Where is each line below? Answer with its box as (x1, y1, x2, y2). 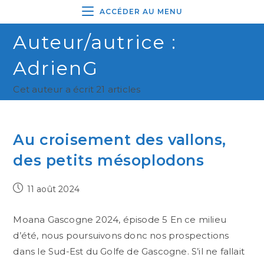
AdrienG (13, 57, 99, 80)
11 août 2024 (27, 184, 80, 194)
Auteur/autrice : (13, 31, 177, 54)
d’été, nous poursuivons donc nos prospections (13, 230, 229, 241)
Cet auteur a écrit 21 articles (13, 84, 141, 95)
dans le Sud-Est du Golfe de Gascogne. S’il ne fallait (13, 246, 245, 257)
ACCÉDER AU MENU (99, 7, 183, 16)
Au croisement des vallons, (13, 131, 227, 148)
